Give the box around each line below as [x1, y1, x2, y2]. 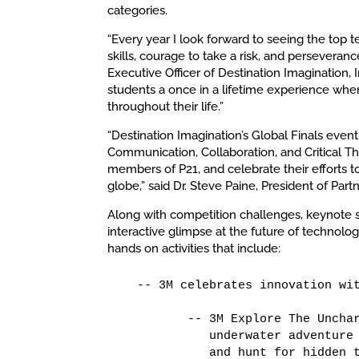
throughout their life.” [107, 99, 224, 114]
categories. [107, 2, 168, 18]
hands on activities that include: [107, 240, 281, 256]
